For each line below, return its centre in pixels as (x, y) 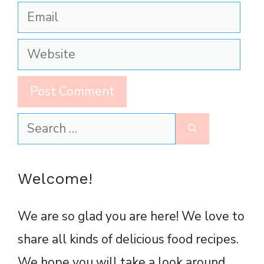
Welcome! (55, 178)
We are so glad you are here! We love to (131, 216)
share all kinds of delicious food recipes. (128, 239)
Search (37, 123)
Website (41, 49)
